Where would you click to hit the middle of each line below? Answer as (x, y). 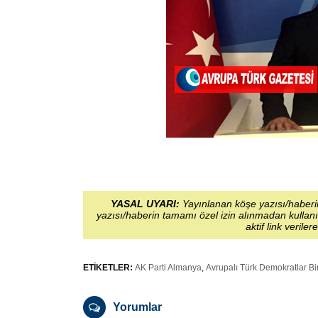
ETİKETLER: (108, 267)
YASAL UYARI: (145, 203)
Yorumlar (137, 307)
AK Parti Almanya (168, 267)
